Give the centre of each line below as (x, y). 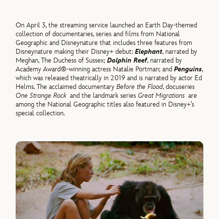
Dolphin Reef (127, 60)
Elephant (149, 51)
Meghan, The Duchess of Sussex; (62, 60)
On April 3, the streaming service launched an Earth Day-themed (107, 25)
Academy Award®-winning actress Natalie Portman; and (95, 69)
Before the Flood (140, 87)
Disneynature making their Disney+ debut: (76, 51)
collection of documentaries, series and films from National (98, 34)
